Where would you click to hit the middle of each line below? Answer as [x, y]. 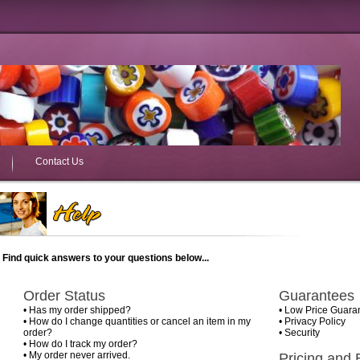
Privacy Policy [315, 321]
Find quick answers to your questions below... [106, 258]
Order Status [64, 296]
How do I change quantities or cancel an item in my [139, 321]
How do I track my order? [83, 344]
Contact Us [59, 162]
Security [302, 333]
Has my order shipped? [80, 310]
